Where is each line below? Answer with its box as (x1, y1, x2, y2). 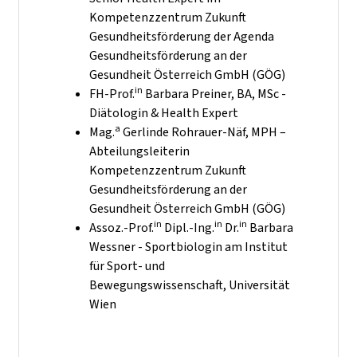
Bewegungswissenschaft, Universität (89, 276, 290, 293)
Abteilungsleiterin (89, 142, 190, 159)
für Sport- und (89, 257, 165, 274)
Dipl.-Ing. (162, 218, 214, 236)
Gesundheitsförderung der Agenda (89, 27, 274, 45)
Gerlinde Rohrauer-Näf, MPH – (120, 123, 286, 140)
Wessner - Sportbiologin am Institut (89, 237, 288, 255)
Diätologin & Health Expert (89, 104, 238, 121)
